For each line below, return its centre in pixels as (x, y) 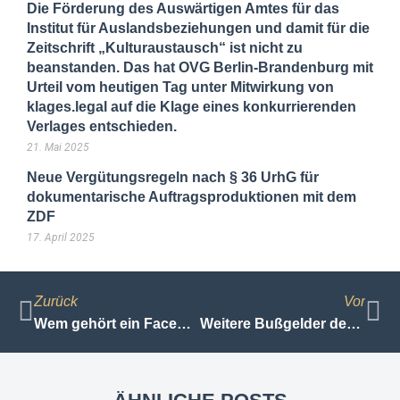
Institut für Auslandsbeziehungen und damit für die (198, 29)
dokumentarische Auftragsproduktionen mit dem (192, 197)
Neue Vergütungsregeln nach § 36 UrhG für (173, 178)
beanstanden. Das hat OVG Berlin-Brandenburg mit (200, 68)
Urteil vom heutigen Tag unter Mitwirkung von (180, 87)
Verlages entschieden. (102, 127)
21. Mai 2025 (58, 148)
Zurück (56, 302)
